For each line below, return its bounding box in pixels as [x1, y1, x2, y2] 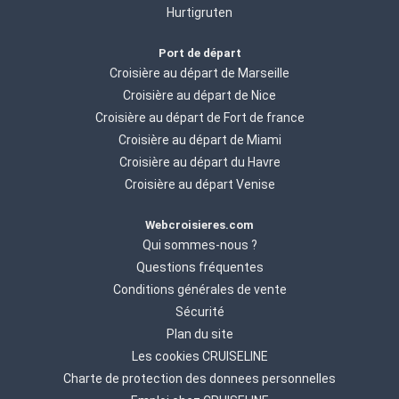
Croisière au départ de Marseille [110, 66, 289, 81]
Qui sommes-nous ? [142, 238, 257, 253]
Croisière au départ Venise [124, 177, 275, 192]
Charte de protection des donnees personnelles [63, 371, 336, 387]
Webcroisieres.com [145, 218, 254, 232]
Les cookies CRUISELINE [131, 349, 268, 364]
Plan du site [166, 327, 233, 342]
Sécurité [175, 305, 224, 320]
